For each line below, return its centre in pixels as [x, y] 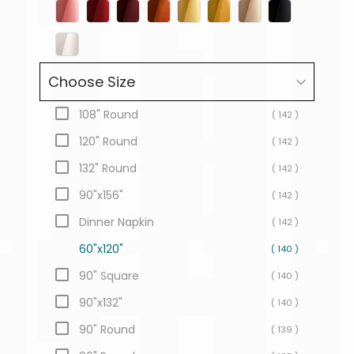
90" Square [109, 276]
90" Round [107, 330]
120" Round [109, 142]
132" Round [108, 169]
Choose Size [92, 82]
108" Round [109, 115]
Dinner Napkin [117, 222]
